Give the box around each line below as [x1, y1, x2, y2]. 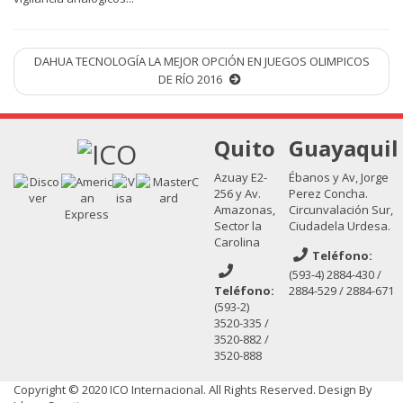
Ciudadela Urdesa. [289, 217, 390, 234]
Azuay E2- [214, 168, 267, 185]
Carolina [214, 233, 260, 250]
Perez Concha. [289, 184, 368, 201]
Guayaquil [289, 132, 399, 163]
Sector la [214, 217, 262, 234]
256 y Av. [214, 184, 261, 201]
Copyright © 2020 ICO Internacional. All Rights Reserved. [13, 381, 318, 398]
